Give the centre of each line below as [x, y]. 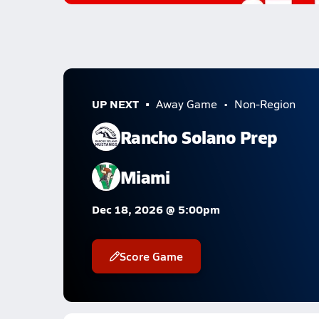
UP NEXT [115, 104]
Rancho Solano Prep [199, 136]
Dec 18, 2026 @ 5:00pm [156, 209]
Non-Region [265, 104]
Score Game [151, 256]
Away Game [186, 104]
